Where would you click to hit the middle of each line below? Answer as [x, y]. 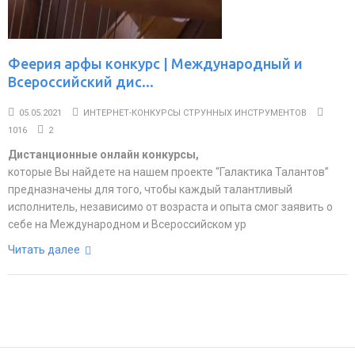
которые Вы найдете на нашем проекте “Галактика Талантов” [168, 172]
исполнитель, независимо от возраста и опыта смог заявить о [170, 207]
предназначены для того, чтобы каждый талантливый [150, 189]
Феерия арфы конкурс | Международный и [155, 63]
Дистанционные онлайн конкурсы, [103, 155]
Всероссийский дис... [81, 82]
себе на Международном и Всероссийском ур [127, 224]
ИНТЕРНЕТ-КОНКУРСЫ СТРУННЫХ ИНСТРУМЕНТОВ [195, 113]
